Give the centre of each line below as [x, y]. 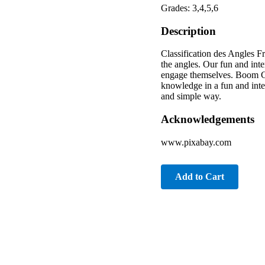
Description [188, 31]
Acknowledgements [208, 119]
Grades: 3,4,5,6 [190, 8]
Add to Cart [200, 176]
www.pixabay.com [196, 142]
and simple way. [191, 96]
